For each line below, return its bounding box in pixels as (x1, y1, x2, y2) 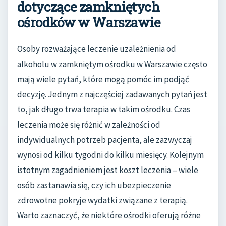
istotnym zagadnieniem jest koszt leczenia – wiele (17, 164, 198, 176)
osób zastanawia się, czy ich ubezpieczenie (17, 179, 171, 191)
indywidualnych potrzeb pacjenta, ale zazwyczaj (17, 134, 192, 145)
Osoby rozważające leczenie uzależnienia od (17, 43, 176, 54)
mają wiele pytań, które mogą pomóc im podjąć (17, 73, 189, 85)
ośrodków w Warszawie (17, 14, 160, 31)
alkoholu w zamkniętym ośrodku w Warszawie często (17, 58, 207, 70)
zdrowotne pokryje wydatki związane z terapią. (17, 194, 188, 206)
